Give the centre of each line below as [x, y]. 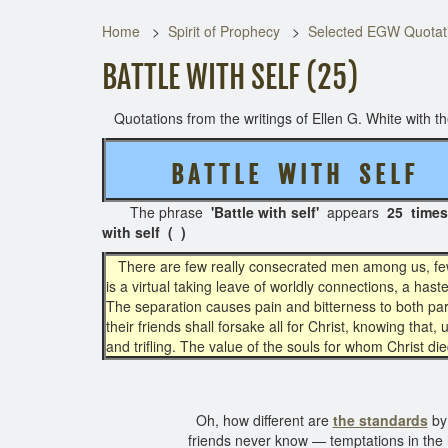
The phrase [156, 212]
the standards [380, 420]
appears [353, 212]
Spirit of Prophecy [224, 31]
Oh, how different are [260, 420]
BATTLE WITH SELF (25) [230, 77]
